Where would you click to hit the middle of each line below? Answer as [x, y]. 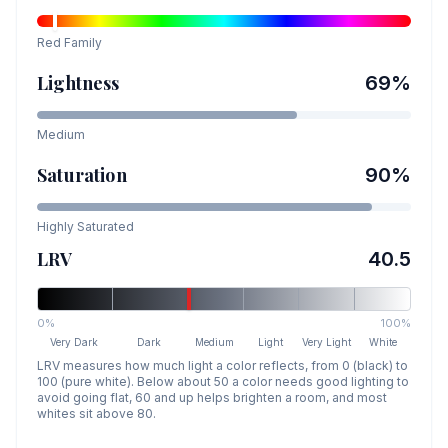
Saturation [82, 175]
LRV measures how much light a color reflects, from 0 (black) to [222, 365]
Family [81, 42]
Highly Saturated [85, 226]
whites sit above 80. [96, 413]
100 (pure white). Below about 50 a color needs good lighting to [223, 381]
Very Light [327, 342]
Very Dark [74, 342]
